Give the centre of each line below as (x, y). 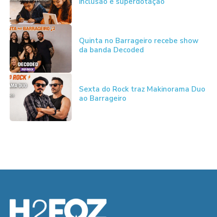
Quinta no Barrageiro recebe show (139, 40)
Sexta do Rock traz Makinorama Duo (142, 89)
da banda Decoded (111, 50)
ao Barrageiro (102, 98)
